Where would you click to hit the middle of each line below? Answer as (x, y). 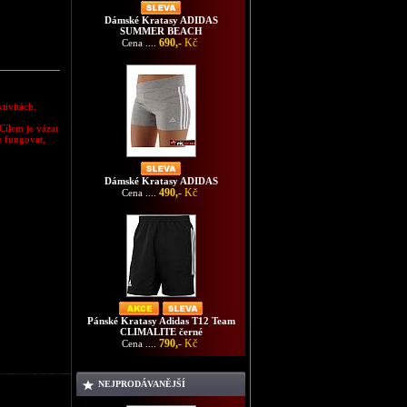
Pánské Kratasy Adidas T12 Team (161, 321)
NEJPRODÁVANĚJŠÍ (142, 384)
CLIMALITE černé (161, 332)
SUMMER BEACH (161, 31)
